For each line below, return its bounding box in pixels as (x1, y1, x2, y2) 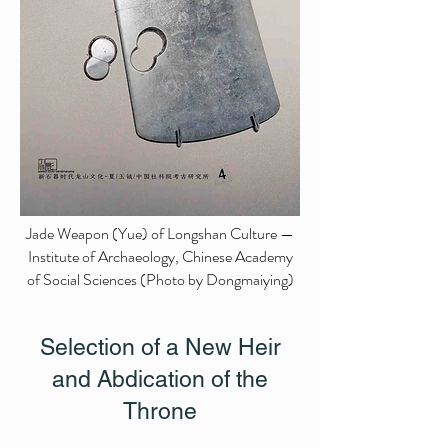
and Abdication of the (52, 366, 268, 392)
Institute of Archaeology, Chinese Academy (27, 245, 293, 268)
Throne (123, 398, 197, 424)
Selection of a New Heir (39, 334, 281, 360)
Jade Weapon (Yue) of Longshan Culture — (26, 222, 294, 245)
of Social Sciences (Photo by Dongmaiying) (26, 268, 294, 291)
